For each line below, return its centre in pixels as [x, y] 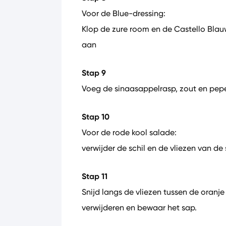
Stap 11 [95, 176]
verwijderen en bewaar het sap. [139, 208]
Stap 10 [96, 117]
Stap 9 [94, 73]
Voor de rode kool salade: [129, 132]
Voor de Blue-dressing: [124, 13]
